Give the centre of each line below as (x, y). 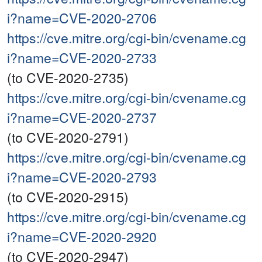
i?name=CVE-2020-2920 (82, 237)
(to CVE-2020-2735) (68, 78)
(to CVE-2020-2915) (68, 197)
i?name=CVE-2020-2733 (82, 58)
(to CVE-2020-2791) (68, 137)
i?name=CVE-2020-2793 (82, 177)
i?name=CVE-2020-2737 (82, 118)
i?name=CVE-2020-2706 (82, 18)
